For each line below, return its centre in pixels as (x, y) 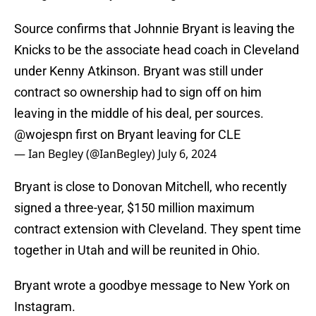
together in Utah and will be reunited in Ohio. (137, 250)
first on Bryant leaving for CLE (157, 135)
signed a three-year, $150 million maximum (134, 208)
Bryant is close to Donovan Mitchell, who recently (151, 187)
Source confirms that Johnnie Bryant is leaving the (154, 29)
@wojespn (43, 135)
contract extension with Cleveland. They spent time (158, 229)
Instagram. (45, 307)
